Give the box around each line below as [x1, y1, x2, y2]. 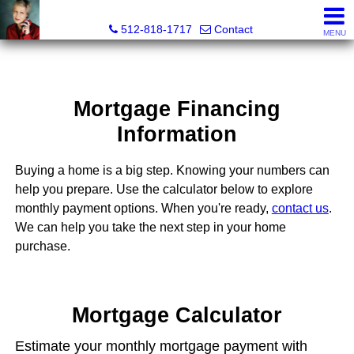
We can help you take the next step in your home [14, 220, 286, 235]
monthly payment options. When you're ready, [14, 201, 272, 216]
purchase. [14, 239, 70, 254]
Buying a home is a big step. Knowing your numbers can [14, 164, 330, 178]
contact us [271, 201, 329, 216]
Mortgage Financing [73, 96, 281, 122]
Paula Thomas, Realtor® [116, 6, 246, 19]
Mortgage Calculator [71, 302, 282, 327]
